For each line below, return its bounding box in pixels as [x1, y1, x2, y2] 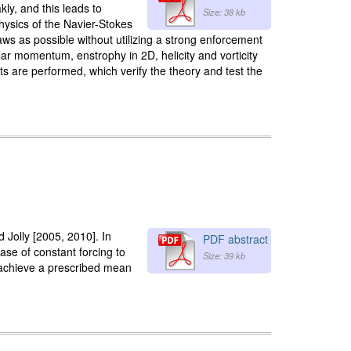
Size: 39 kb [203, 248, 245, 262]
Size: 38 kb [203, 5, 245, 18]
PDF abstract [203, 230, 268, 247]
